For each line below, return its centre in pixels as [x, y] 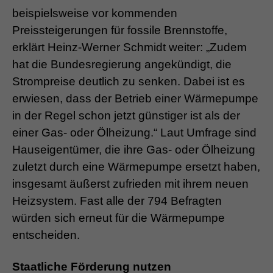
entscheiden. [46, 235]
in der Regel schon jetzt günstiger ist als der [126, 115]
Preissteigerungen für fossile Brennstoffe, [120, 30]
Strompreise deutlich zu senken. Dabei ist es [129, 81]
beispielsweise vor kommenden [95, 13]
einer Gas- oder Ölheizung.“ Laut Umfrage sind [134, 132]
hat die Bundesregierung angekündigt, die [122, 64]
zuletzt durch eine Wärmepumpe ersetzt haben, [136, 166]
